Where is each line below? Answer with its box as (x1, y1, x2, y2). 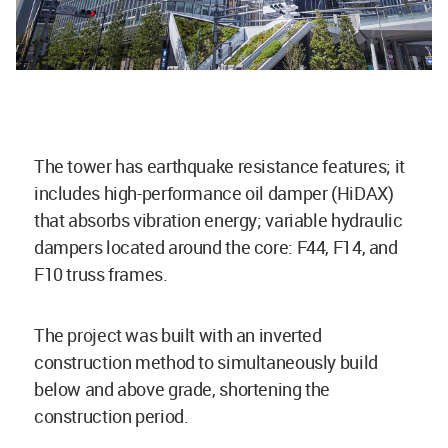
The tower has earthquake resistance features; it (34, 153, 405, 178)
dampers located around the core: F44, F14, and (34, 234, 398, 259)
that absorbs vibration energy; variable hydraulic (34, 207, 403, 232)
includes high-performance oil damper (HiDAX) (34, 180, 394, 205)
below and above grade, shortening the (34, 376, 331, 401)
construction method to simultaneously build (34, 349, 378, 374)
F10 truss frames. (34, 261, 168, 286)
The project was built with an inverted (34, 322, 322, 347)
